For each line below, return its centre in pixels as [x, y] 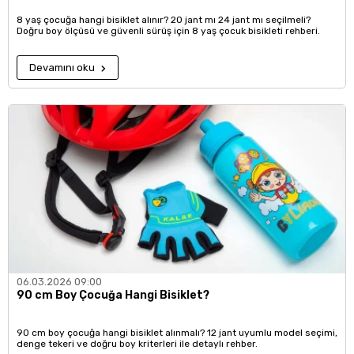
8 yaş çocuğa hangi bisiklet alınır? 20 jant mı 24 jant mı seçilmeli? [164, 20]
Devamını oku [63, 68]
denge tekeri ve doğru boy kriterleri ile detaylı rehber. [137, 344]
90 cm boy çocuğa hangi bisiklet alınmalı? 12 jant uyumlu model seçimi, [177, 333]
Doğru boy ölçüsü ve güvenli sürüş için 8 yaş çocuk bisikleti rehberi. [168, 31]
